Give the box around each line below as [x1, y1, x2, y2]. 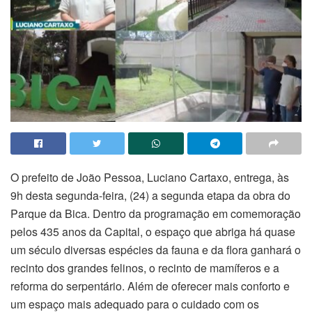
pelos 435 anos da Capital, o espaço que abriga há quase [10, 224, 295, 240]
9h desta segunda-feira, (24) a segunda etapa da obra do [10, 187, 290, 204]
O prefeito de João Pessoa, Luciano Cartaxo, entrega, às [10, 169, 289, 186]
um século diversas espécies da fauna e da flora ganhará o [10, 242, 301, 258]
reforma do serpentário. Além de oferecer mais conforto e [10, 278, 290, 295]
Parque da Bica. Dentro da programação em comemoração [10, 205, 301, 222]
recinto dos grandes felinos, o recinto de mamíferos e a [10, 260, 279, 276]
